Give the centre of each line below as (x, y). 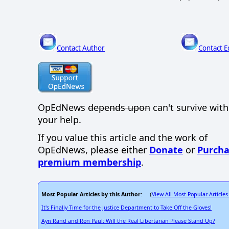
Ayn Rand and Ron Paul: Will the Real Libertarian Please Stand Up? (128, 221)
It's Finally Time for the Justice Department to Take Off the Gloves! (127, 208)
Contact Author (81, 48)
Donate (166, 150)
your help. (60, 120)
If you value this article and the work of (123, 137)
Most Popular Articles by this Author (91, 194)
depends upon (119, 108)
